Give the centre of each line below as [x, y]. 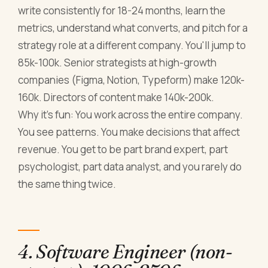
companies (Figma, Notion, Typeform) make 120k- [132, 80]
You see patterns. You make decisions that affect [129, 132]
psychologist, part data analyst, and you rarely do [130, 166]
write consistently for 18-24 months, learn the [122, 10]
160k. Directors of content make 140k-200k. [116, 97]
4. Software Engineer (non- [125, 252]
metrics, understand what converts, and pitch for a [133, 28]
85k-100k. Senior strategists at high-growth [118, 62]
